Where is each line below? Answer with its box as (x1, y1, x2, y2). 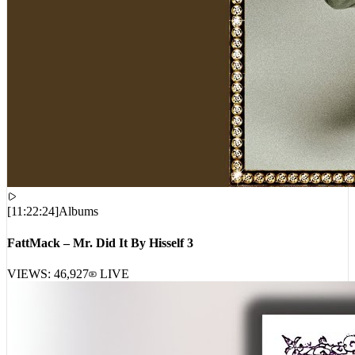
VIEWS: (7, 269, 54, 283)
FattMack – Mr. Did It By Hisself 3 (7, 237, 193, 251)
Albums (59, 206, 98, 220)
